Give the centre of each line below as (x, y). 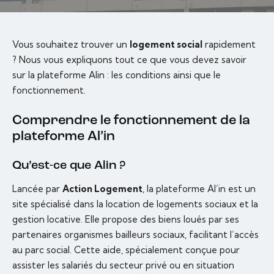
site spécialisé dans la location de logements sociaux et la (135, 204)
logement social (166, 45)
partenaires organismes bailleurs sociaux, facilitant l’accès (135, 235)
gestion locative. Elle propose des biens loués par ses (126, 220)
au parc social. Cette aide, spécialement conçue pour (126, 250)
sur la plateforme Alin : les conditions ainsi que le (117, 75)
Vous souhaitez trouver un (71, 45)
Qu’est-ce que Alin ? (69, 166)
